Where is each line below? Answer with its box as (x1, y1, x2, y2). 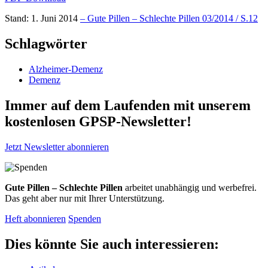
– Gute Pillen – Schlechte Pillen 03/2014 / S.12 (80, 13, 258, 24)
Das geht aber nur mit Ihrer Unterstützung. (5, 193, 165, 203)
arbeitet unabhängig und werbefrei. (123, 182, 257, 193)
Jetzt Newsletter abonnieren (5, 141, 109, 152)
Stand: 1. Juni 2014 (5, 13, 78, 24)
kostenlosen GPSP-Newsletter (5, 113, 187, 129)
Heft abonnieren (5, 213, 66, 224)
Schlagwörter (5, 36, 87, 52)
